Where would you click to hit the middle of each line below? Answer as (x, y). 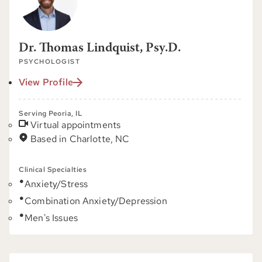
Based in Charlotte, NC (80, 139)
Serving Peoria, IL (51, 113)
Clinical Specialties (53, 170)
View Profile (46, 82)
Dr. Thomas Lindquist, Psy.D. (100, 49)
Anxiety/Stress (56, 184)
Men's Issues (51, 218)
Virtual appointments (76, 125)
